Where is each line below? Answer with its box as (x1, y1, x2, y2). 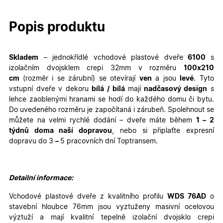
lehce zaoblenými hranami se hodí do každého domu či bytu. (9, 96, 214, 103)
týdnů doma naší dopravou (9, 127, 112, 134)
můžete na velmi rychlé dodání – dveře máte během (9, 116, 196, 124)
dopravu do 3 (9, 137, 55, 145)
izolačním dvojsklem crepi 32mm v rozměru (9, 64, 184, 72)
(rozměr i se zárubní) (22, 75, 96, 82)
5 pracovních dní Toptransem (60, 137, 156, 145)
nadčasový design (141, 85, 208, 93)
